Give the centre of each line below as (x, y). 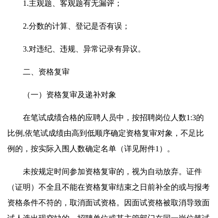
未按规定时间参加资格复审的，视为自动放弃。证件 (105, 171)
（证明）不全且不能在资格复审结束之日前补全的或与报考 (109, 187)
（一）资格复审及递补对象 (62, 94)
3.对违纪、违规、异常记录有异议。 (76, 49)
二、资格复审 (38, 72)
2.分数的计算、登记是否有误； (69, 26)
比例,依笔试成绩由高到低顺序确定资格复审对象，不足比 (106, 133)
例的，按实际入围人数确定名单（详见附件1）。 (91, 148)
